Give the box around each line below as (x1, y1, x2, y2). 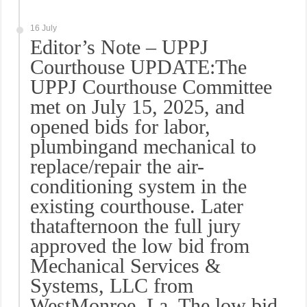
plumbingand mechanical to (30, 135, 257, 158)
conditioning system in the (30, 175, 247, 197)
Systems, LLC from (30, 274, 194, 297)
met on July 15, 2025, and (30, 95, 245, 118)
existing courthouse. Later (30, 195, 244, 217)
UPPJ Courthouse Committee (30, 75, 273, 98)
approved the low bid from (30, 234, 250, 257)
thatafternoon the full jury (30, 214, 241, 237)
